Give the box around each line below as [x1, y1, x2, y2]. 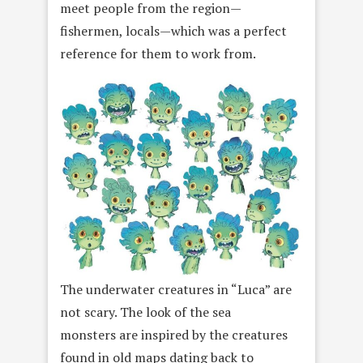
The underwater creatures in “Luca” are [60, 280, 292, 298]
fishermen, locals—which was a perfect [60, 22, 287, 41]
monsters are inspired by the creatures [60, 325, 288, 344]
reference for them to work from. [60, 45, 256, 63]
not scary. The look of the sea [60, 302, 231, 321]
